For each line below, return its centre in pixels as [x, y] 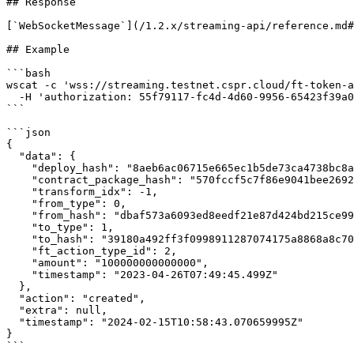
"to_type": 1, [19, 227]
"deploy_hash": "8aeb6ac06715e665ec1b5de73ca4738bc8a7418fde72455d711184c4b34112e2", [19, 168]
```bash [28, 73]
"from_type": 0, [19, 203]
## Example [38, 49]
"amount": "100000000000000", [19, 263]
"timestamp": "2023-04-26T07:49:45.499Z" [19, 275]
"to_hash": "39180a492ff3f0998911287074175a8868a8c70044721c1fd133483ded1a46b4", [19, 239]
